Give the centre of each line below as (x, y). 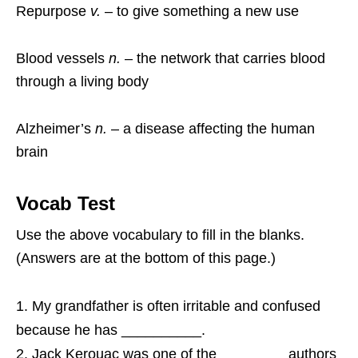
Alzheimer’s (56, 129)
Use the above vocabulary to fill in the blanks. (160, 235)
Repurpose (53, 11)
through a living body (82, 82)
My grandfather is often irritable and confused (176, 306)
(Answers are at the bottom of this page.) (146, 258)
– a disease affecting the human (213, 129)
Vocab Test (66, 203)
